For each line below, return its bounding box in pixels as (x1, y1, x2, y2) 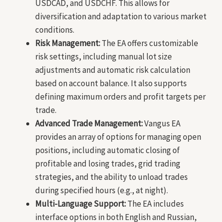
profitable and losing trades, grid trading (35, 158, 180, 169)
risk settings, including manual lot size (35, 51, 172, 62)
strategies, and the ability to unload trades (35, 171, 188, 183)
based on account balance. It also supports (35, 78, 187, 89)
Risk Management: (35, 38, 100, 49)
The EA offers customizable (100, 38, 198, 49)
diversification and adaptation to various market (35, 11, 207, 22)
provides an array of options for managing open (35, 131, 201, 143)
